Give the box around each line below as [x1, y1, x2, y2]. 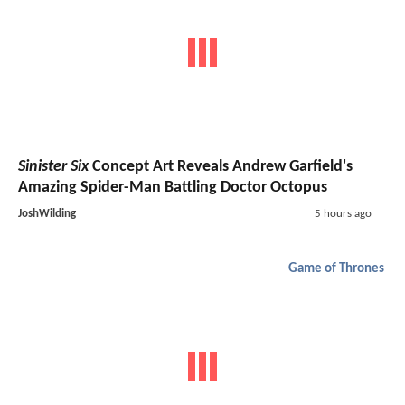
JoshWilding [18, 208, 76, 221]
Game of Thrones [288, 262, 384, 277]
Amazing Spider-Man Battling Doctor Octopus [18, 179, 327, 197]
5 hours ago [314, 208, 372, 221]
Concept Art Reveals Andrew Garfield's [89, 158, 353, 176]
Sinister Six [18, 158, 89, 176]
